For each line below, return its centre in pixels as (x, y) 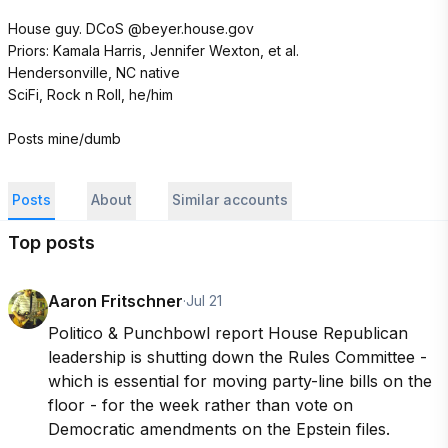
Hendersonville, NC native (94, 72)
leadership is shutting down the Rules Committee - (237, 357)
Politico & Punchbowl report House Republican (228, 333)
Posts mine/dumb (64, 138)
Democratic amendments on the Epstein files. (219, 429)
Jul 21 (204, 300)
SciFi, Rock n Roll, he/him (90, 94)
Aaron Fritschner (115, 301)
